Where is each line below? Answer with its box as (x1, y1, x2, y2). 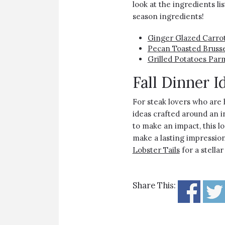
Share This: (132, 180, 176, 191)
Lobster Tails (132, 145, 180, 155)
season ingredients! (132, 12, 204, 21)
